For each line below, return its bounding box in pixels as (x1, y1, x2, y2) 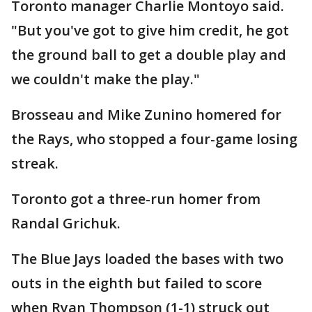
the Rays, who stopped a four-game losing (11, 129, 297, 148)
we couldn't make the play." (11, 69, 200, 88)
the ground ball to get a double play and (11, 45, 286, 64)
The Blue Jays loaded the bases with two (11, 249, 283, 268)
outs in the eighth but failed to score (11, 273, 262, 292)
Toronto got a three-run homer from (11, 189, 260, 208)
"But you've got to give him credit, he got (11, 20, 289, 40)
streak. (11, 153, 58, 173)
